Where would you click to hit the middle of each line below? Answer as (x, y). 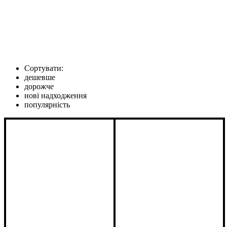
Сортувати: (44, 68)
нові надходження (55, 95)
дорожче (39, 86)
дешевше (40, 77)
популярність (47, 104)
